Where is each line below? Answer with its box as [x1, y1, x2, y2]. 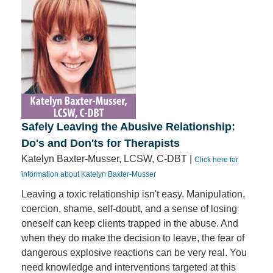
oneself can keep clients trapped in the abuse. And [21, 218, 238, 229]
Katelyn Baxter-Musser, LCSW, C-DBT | [21, 154, 194, 164]
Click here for [194, 155, 238, 164]
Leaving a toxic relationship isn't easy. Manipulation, [21, 189, 245, 199]
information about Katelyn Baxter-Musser [21, 170, 156, 179]
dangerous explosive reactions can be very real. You [21, 247, 247, 258]
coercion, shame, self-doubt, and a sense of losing [21, 204, 237, 214]
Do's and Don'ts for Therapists [21, 137, 180, 149]
